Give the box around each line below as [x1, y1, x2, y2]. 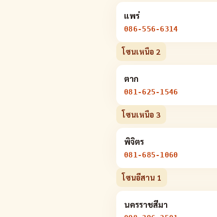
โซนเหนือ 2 [122, 46, 160, 57]
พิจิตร [124, 136, 144, 147]
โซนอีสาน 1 [122, 172, 161, 183]
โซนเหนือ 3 [122, 109, 160, 120]
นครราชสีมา [124, 199, 168, 210]
